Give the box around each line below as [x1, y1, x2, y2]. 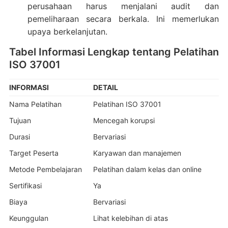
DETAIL [93, 82, 118, 92]
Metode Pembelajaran [9, 164, 82, 174]
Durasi [9, 132, 30, 141]
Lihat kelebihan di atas [93, 213, 168, 222]
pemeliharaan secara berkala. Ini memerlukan [27, 13, 219, 24]
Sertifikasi [9, 181, 42, 190]
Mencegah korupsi [93, 116, 155, 125]
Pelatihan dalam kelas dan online [93, 164, 202, 174]
